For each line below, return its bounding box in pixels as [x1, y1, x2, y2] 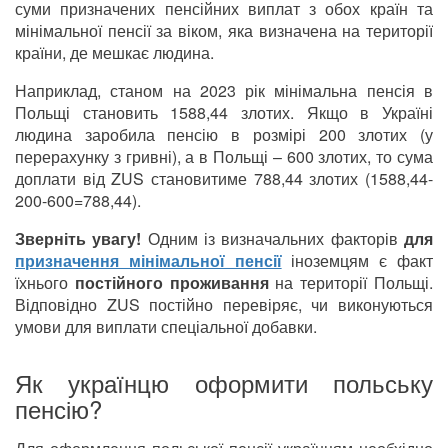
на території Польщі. [268, 271, 434, 295]
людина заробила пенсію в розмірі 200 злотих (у [15, 123, 433, 147]
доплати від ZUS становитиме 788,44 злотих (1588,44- [15, 167, 433, 191]
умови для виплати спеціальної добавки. [15, 315, 317, 339]
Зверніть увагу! [15, 227, 142, 251]
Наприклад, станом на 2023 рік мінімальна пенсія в [15, 79, 433, 103]
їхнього [15, 271, 75, 295]
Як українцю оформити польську [15, 365, 433, 401]
